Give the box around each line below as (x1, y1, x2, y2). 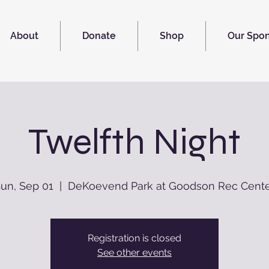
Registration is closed (88, 232, 181, 244)
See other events (97, 246, 172, 258)
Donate (82, 30, 116, 41)
